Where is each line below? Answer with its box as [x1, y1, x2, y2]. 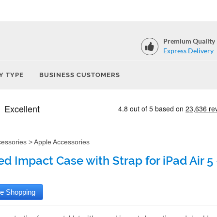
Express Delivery [163, 46, 214, 55]
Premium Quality [163, 37, 215, 45]
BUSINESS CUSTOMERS [39, 71, 120, 78]
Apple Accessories [34, 138, 90, 146]
